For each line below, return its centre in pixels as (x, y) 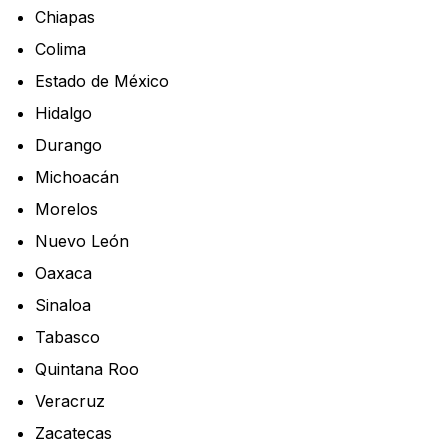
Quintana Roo (87, 369)
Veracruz (70, 401)
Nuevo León (82, 241)
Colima (60, 49)
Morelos (66, 209)
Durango (68, 145)
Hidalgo (63, 113)
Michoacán (77, 177)
